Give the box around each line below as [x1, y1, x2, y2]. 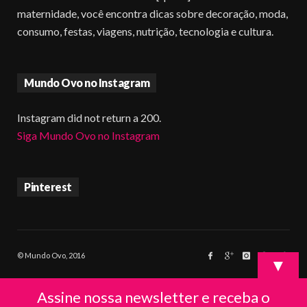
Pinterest [24, 180, 72, 194]
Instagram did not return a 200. [17, 111, 161, 125]
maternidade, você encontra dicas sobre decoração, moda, [17, 7, 288, 21]
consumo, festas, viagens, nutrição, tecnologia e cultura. [17, 25, 273, 38]
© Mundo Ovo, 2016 [17, 251, 85, 260]
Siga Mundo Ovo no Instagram [17, 129, 160, 143]
